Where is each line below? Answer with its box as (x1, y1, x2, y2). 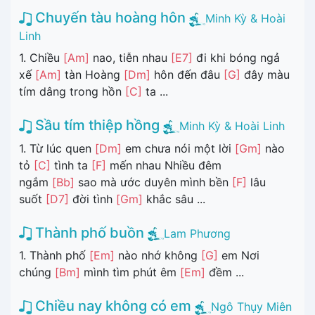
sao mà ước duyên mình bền (75, 174, 232, 189)
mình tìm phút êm (80, 265, 180, 280)
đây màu (240, 67, 290, 82)
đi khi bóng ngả (193, 50, 280, 65)
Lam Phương (164, 226, 231, 240)
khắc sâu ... (143, 191, 205, 206)
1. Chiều (19, 50, 63, 65)
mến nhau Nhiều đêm (106, 157, 221, 172)
